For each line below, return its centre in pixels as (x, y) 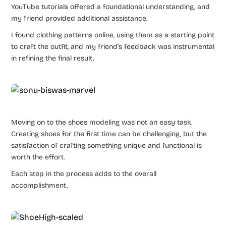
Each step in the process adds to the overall (84, 174)
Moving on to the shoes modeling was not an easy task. (102, 122)
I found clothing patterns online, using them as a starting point (113, 35)
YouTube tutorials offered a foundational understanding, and (111, 7)
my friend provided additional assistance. (79, 18)
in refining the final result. (53, 58)
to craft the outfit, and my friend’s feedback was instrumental (113, 46)
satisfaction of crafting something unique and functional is (107, 145)
